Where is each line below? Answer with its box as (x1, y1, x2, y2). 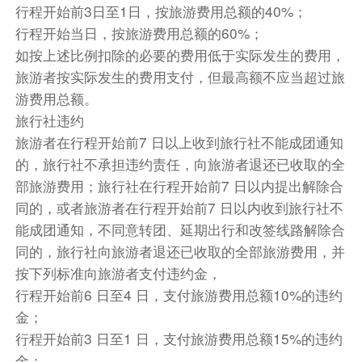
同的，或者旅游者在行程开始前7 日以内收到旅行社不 (15, 196, 343, 217)
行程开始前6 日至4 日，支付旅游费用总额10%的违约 (15, 284, 343, 305)
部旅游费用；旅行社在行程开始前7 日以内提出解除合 (15, 175, 343, 196)
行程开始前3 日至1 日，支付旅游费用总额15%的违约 (15, 327, 343, 348)
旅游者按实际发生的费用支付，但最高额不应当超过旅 (15, 65, 345, 86)
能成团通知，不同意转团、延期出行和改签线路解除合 (15, 218, 345, 239)
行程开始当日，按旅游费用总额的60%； (15, 22, 263, 43)
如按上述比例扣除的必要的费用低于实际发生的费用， (15, 44, 345, 65)
